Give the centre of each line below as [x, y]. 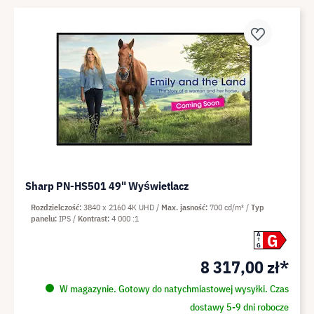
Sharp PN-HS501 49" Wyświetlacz [107, 185]
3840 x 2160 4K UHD [120, 207]
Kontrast [93, 218]
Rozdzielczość [55, 207]
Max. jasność [183, 207]
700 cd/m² [228, 207]
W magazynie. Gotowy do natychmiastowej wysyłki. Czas [173, 288]
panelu [43, 218]
